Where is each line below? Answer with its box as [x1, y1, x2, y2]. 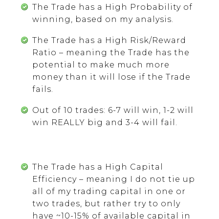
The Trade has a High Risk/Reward [32, 35, 186, 45]
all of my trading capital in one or [32, 186, 186, 196]
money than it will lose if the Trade [32, 72, 191, 82]
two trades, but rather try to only [32, 198, 180, 208]
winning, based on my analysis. [32, 14, 174, 24]
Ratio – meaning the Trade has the [32, 47, 190, 57]
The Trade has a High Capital [32, 162, 163, 172]
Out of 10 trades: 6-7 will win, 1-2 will [32, 105, 194, 115]
